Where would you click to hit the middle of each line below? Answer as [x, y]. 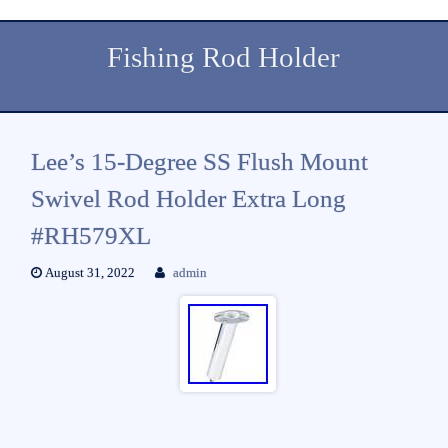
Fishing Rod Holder [224, 57]
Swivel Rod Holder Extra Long [188, 198]
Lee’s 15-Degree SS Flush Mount [199, 161]
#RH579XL [90, 235]
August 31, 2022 [88, 272]
